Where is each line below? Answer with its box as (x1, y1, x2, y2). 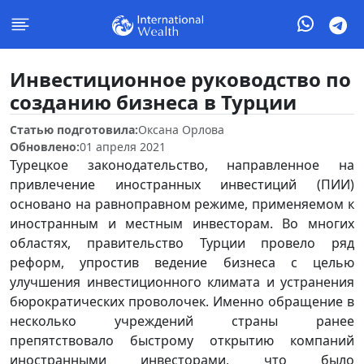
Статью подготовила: (10, 122, 138, 137)
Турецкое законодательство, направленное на (10, 156, 354, 174)
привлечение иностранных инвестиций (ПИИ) (10, 175, 354, 193)
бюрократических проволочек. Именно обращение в (10, 292, 354, 310)
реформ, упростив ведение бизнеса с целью (10, 253, 354, 271)
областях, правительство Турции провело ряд (10, 234, 354, 252)
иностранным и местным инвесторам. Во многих (10, 214, 354, 232)
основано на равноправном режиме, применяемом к (10, 195, 354, 213)
